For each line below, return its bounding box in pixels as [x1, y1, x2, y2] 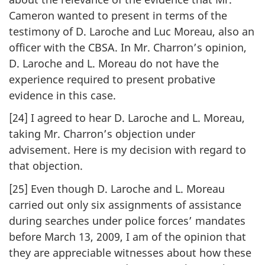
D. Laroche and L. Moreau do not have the [9, 56, 219, 70]
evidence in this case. [9, 88, 116, 102]
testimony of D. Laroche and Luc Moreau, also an [9, 24, 254, 38]
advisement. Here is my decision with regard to [9, 143, 246, 157]
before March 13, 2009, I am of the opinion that [9, 229, 246, 244]
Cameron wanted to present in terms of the [9, 8, 227, 22]
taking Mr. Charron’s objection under [9, 127, 195, 141]
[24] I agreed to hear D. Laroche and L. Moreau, [9, 111, 245, 125]
